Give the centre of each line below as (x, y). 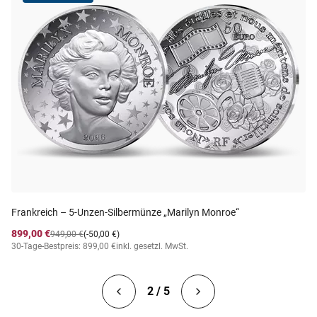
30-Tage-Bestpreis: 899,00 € (64, 246)
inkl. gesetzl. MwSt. (152, 246)
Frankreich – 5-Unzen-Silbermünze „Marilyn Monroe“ (125, 212)
